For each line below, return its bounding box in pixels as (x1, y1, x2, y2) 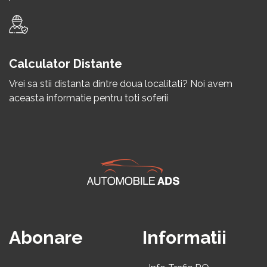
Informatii (142, 227, 226, 248)
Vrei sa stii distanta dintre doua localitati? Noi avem (9, 78, 232, 89)
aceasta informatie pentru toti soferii (9, 92, 168, 104)
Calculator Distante (9, 57, 122, 71)
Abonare (9, 227, 83, 248)
